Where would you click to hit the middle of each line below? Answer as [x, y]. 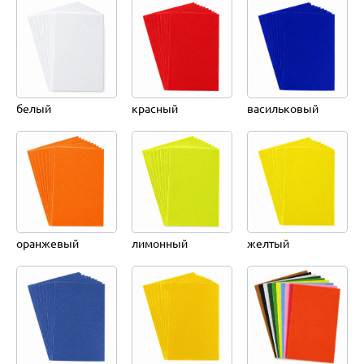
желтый [268, 243]
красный [154, 108]
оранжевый [48, 243]
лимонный [159, 243]
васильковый [282, 108]
